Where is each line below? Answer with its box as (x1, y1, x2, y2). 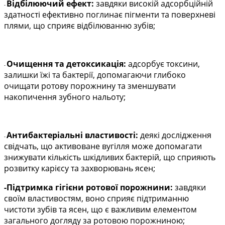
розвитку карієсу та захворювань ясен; (4, 163, 155, 174)
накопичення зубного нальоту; (4, 91, 126, 103)
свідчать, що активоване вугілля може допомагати (4, 141, 202, 152)
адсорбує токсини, (126, 58, 200, 70)
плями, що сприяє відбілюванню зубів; (4, 20, 155, 32)
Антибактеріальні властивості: (7, 130, 138, 141)
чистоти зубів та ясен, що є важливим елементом (4, 204, 197, 215)
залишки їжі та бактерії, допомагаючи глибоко (4, 69, 186, 81)
